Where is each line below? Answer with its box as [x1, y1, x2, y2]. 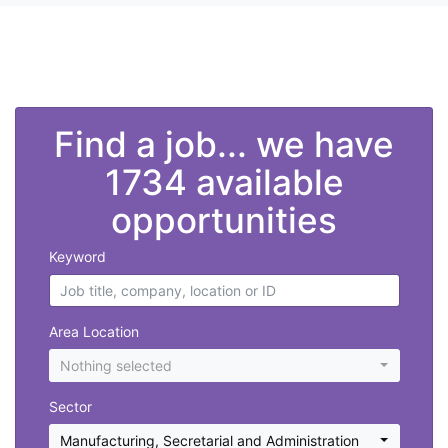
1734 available [104, 161, 344, 204]
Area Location [48, 323, 139, 341]
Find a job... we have [54, 123, 394, 166]
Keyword [48, 248, 106, 266]
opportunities [111, 199, 337, 242]
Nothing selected [60, 357, 172, 375]
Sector [48, 398, 92, 416]
